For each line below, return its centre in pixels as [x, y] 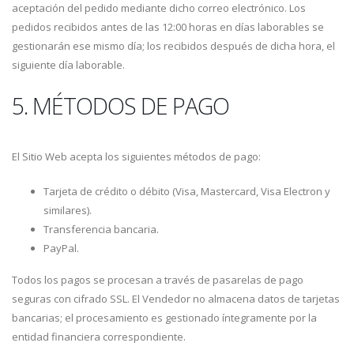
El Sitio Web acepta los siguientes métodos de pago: [136, 156]
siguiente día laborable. [68, 65]
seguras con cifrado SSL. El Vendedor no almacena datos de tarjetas [176, 299]
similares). [68, 210]
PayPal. [61, 248]
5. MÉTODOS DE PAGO [121, 105]
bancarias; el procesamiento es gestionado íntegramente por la [164, 318]
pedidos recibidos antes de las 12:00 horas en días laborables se [168, 27]
